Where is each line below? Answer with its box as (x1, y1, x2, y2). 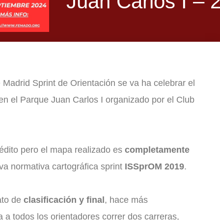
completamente (125, 145, 190, 155)
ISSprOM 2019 (125, 162, 184, 172)
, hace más (105, 195, 148, 205)
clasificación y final (24, 195, 105, 205)
